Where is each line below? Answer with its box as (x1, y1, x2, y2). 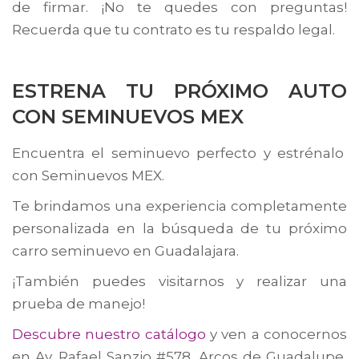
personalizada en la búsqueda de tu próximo (12, 220, 347, 236)
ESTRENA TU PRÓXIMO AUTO (12, 79, 347, 103)
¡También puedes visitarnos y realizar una (12, 272, 347, 289)
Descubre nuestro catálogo (12, 325, 206, 342)
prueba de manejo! (12, 295, 145, 312)
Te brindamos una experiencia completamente (12, 197, 347, 214)
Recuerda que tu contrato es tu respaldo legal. (12, 21, 335, 38)
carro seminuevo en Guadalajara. (12, 242, 239, 259)
